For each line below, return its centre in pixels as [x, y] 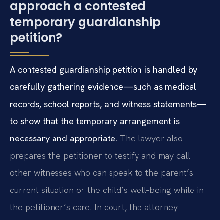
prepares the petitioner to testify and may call [100, 156]
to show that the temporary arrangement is [95, 121]
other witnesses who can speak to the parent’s [101, 173]
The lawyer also [150, 138]
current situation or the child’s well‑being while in [107, 190]
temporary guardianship [85, 22]
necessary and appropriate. [64, 138]
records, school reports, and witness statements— [108, 104]
